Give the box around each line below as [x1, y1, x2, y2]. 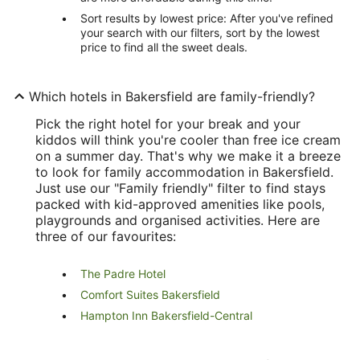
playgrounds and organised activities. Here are [35, 211, 320, 228]
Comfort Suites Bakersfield [80, 287, 220, 301]
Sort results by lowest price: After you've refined [80, 10, 333, 25]
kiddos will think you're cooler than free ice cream [35, 131, 341, 148]
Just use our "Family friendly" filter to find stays [35, 179, 325, 196]
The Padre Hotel [80, 266, 166, 280]
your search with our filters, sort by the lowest [80, 25, 320, 39]
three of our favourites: [35, 227, 176, 244]
